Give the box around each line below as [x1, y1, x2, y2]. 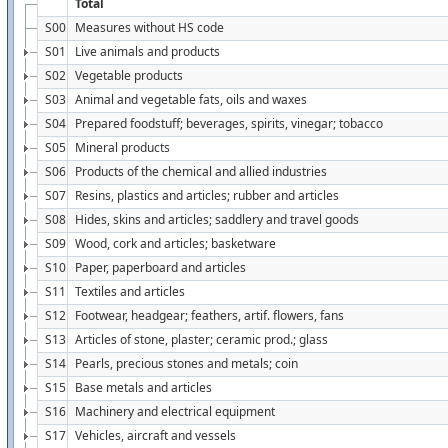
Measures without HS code [75, 19, 224, 36]
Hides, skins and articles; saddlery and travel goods [75, 211, 359, 228]
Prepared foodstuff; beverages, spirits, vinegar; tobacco [75, 115, 383, 132]
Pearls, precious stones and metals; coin [75, 355, 298, 372]
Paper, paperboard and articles [75, 259, 246, 276]
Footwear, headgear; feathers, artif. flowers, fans [75, 307, 344, 324]
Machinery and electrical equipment [75, 403, 275, 420]
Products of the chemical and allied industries [75, 163, 327, 180]
